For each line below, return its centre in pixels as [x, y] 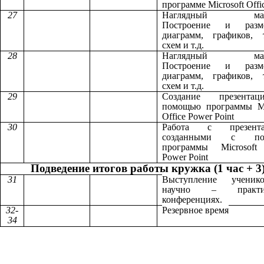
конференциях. [192, 200]
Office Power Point [198, 117]
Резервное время [195, 210]
